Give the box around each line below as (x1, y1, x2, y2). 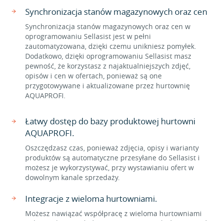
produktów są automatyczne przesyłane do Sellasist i (25, 153, 200, 162)
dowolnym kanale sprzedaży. (25, 173, 120, 182)
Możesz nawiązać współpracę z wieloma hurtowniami (25, 209, 202, 218)
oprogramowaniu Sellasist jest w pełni (25, 32, 151, 41)
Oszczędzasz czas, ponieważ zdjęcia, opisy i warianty (25, 143, 199, 152)
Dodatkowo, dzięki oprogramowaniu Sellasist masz (25, 51, 191, 61)
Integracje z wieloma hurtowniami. (25, 193, 157, 204)
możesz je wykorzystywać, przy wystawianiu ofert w (25, 163, 194, 172)
